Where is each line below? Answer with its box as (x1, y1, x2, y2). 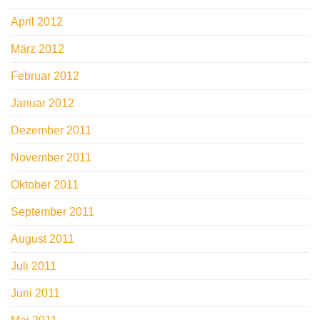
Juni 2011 (11, 287, 60, 300)
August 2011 (11, 233, 74, 246)
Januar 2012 (11, 97, 74, 110)
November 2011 (11, 151, 91, 164)
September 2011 (11, 206, 94, 219)
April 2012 (11, 16, 63, 29)
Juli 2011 (11, 260, 56, 273)
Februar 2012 (11, 70, 79, 83)
